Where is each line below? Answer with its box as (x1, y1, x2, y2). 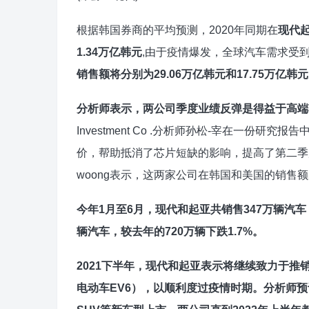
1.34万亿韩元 (77, 46, 142, 58)
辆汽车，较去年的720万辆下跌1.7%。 (77, 226, 263, 237)
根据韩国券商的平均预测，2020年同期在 (77, 24, 278, 36)
